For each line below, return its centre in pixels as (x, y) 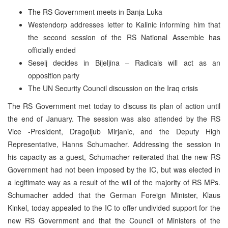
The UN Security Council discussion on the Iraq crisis (113, 88)
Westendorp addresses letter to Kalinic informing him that (124, 24)
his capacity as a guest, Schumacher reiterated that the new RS (114, 156)
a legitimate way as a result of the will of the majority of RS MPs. (114, 182)
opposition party (54, 75)
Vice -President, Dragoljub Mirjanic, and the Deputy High (114, 131)
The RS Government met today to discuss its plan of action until (114, 106)
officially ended (52, 50)
